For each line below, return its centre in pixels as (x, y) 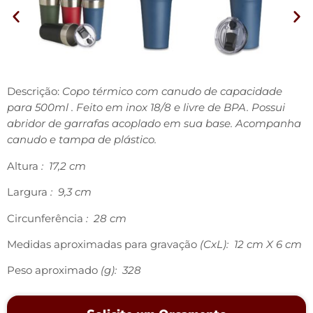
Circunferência (45, 218)
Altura (23, 166)
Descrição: (35, 92)
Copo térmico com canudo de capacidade (172, 92)
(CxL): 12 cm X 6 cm (249, 244)
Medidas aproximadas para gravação (102, 244)
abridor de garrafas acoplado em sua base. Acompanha (154, 124)
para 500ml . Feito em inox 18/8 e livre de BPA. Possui (146, 108)
